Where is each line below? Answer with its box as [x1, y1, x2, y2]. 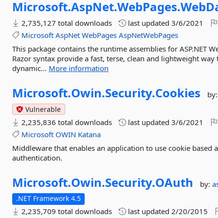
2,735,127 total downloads [19, 18, 112, 28]
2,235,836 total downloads [19, 117, 112, 127]
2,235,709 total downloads [19, 206, 112, 216]
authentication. [12, 153, 63, 163]
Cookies [155, 85, 201, 101]
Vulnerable [23, 105, 61, 114]
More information [49, 63, 109, 73]
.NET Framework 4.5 [16, 194, 81, 203]
